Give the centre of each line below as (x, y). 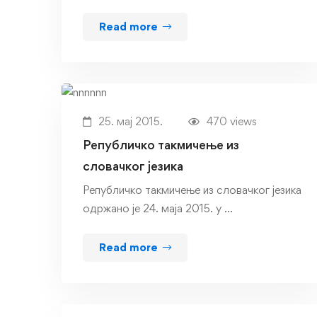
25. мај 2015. (131, 121)
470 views (232, 121)
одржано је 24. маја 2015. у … (158, 208)
